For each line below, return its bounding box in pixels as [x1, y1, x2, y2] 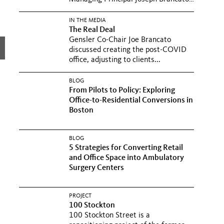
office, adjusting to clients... [69, 56, 160, 64]
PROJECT [69, 193, 91, 199]
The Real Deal [69, 26, 116, 34]
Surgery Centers [69, 164, 124, 172]
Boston [69, 106, 93, 114]
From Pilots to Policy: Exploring [69, 86, 175, 94]
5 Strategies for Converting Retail [69, 144, 183, 152]
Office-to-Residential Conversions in [69, 96, 193, 104]
